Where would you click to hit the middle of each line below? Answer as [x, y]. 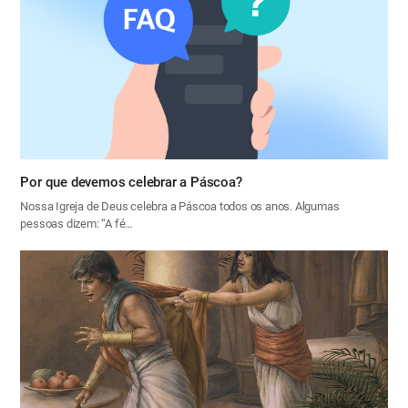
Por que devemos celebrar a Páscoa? [131, 183]
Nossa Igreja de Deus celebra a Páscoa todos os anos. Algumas [180, 207]
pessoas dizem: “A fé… [77, 224]
